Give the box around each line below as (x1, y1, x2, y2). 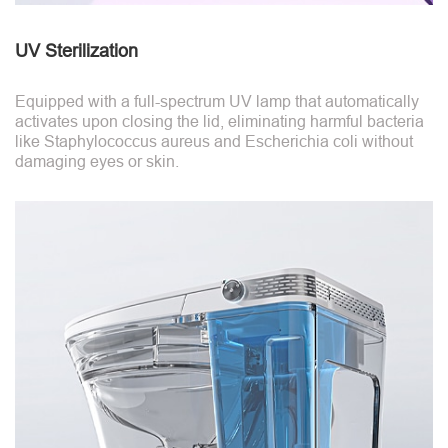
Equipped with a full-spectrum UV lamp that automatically (15, 92, 419, 110)
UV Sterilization (15, 40, 138, 61)
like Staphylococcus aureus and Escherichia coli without (15, 132, 413, 150)
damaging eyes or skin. (15, 152, 179, 170)
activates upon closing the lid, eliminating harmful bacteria (15, 112, 424, 130)
